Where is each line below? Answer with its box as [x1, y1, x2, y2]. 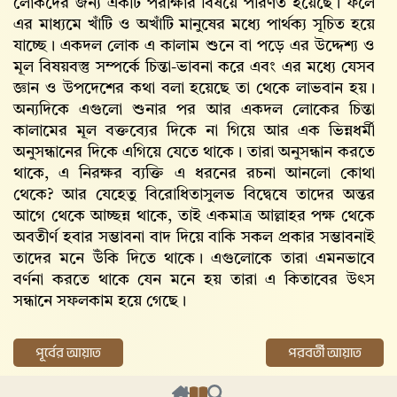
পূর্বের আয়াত [35, 343, 101, 362]
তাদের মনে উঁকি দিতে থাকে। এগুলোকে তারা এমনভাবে [13, 251, 375, 267]
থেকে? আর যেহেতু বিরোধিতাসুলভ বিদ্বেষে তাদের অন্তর [13, 187, 375, 203]
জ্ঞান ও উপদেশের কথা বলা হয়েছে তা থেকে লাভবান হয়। [13, 81, 375, 97]
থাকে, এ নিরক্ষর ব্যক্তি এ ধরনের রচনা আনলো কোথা [13, 166, 375, 182]
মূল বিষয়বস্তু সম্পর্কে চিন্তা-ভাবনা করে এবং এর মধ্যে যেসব [13, 59, 375, 75]
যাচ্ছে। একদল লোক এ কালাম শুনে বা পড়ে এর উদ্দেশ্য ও [13, 38, 375, 54]
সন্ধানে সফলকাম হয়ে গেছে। [13, 293, 186, 309]
